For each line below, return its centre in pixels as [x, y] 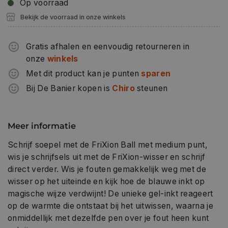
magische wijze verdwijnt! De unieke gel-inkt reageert [110, 194]
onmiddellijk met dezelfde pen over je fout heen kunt [108, 218]
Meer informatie [42, 125]
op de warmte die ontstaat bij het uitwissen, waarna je [111, 206]
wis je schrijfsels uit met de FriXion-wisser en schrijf [107, 157]
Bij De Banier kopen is [69, 88]
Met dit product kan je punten [84, 73]
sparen [156, 73]
